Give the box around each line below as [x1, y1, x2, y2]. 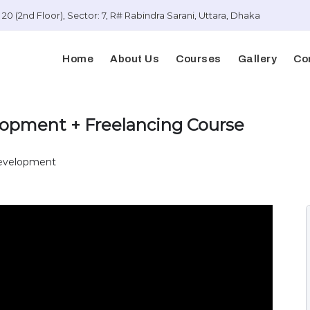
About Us [110, 53, 159, 64]
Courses [176, 53, 221, 64]
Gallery [237, 53, 277, 64]
